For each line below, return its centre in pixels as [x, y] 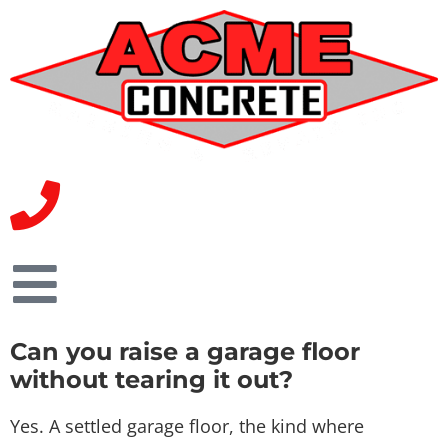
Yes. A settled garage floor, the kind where [187, 425]
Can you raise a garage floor [185, 351]
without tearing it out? [151, 379]
